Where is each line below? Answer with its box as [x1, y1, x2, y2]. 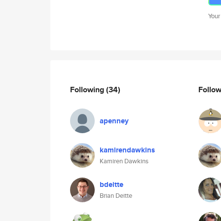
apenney [100, 115, 129, 126]
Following [70, 83, 106, 95]
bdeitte [100, 179, 123, 190]
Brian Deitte [100, 191, 132, 200]
